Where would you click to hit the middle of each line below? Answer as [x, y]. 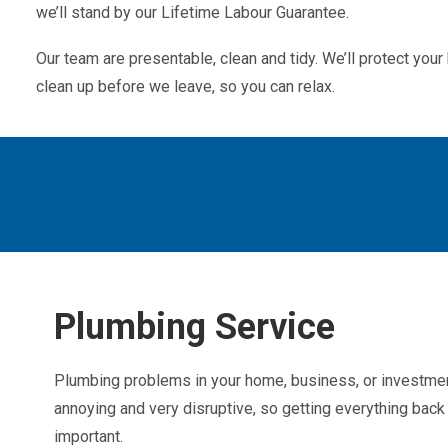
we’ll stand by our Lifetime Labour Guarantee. [192, 12]
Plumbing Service [194, 327]
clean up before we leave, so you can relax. [185, 86]
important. [88, 436]
